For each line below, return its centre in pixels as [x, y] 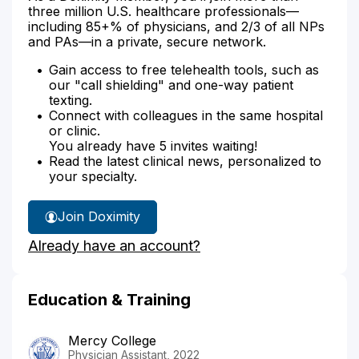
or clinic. [75, 130]
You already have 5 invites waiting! [153, 145]
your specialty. [93, 176]
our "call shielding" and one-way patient [171, 85]
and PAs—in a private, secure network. [147, 41]
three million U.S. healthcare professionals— [163, 11]
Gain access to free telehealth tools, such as [184, 69]
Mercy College [112, 340]
